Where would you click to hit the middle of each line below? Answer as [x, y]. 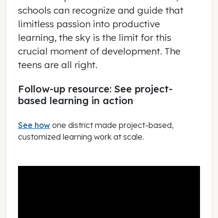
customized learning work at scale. [82, 136]
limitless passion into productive [89, 24]
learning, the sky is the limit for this [95, 38]
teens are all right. [58, 65]
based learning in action [76, 101]
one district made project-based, [112, 125]
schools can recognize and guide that [101, 10]
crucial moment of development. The [99, 51]
